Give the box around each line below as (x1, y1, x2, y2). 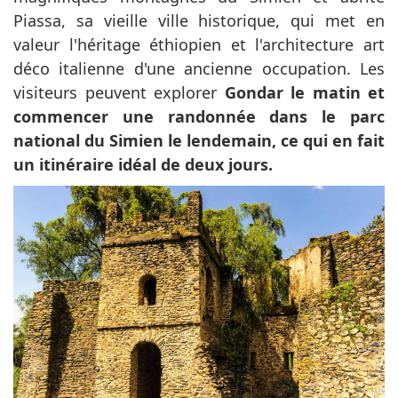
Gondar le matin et (224, 82, 385, 104)
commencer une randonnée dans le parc (13, 106, 385, 128)
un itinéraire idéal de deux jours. (13, 154, 273, 176)
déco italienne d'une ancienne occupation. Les (13, 58, 385, 80)
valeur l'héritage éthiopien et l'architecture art (13, 34, 385, 56)
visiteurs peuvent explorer (13, 82, 225, 104)
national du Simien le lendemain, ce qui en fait (13, 130, 385, 152)
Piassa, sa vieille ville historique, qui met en (13, 10, 385, 32)
